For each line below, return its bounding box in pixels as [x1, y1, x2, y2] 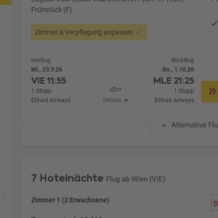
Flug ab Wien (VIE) [106, 174, 166, 183]
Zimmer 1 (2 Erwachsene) [31, 196, 110, 204]
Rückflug [171, 56, 195, 64]
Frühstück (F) [31, 5, 73, 14]
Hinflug [31, 56, 51, 64]
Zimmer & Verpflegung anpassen [35, 28, 134, 36]
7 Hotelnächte [31, 171, 104, 185]
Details [103, 96, 121, 104]
